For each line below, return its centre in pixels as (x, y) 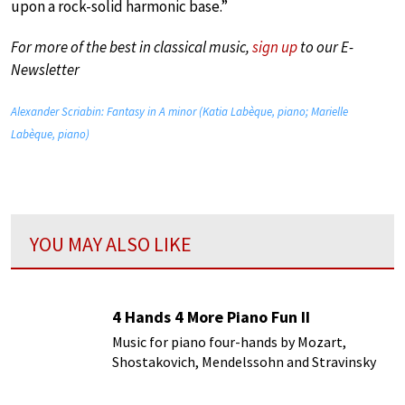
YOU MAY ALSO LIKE (111, 245)
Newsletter (45, 70)
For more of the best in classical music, (132, 47)
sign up (275, 47)
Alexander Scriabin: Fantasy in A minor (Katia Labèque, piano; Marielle (179, 112)
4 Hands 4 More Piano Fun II (211, 317)
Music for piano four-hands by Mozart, (229, 342)
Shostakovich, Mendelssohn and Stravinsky (244, 362)
